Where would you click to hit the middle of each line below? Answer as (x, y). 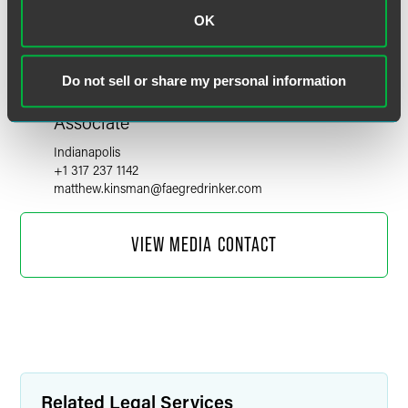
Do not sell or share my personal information (204, 80)
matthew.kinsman (102, 188)
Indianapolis (87, 152)
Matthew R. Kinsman (156, 98)
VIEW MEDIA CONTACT (204, 245)
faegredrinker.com (212, 188)
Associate (92, 122)
